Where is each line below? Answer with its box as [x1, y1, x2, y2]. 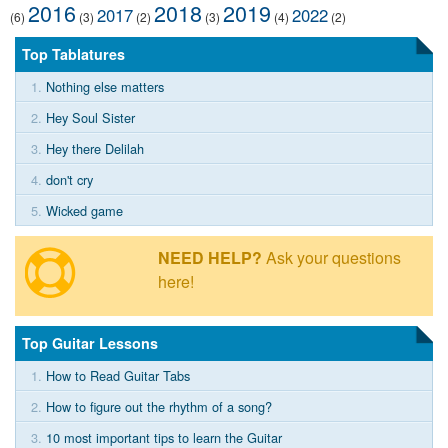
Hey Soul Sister [46, 108, 135, 127]
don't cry [46, 170, 93, 189]
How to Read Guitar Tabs [46, 366, 190, 385]
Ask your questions [261, 246, 401, 269]
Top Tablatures [22, 44, 125, 64]
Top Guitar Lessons [22, 333, 158, 353]
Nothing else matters [46, 77, 164, 96]
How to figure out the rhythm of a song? [46, 397, 272, 416]
